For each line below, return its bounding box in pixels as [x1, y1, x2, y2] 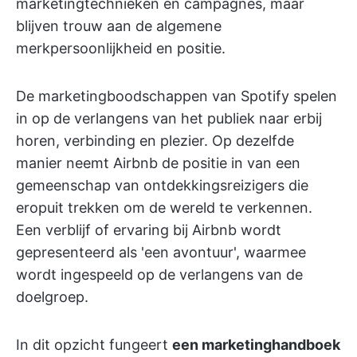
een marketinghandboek [172, 336, 340, 353]
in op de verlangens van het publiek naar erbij [16, 110, 322, 127]
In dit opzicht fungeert [16, 336, 172, 353]
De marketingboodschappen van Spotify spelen [16, 88, 337, 104]
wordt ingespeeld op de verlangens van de [16, 266, 303, 283]
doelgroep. [16, 288, 88, 305]
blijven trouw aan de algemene [16, 18, 222, 34]
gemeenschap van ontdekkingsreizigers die [16, 177, 308, 194]
